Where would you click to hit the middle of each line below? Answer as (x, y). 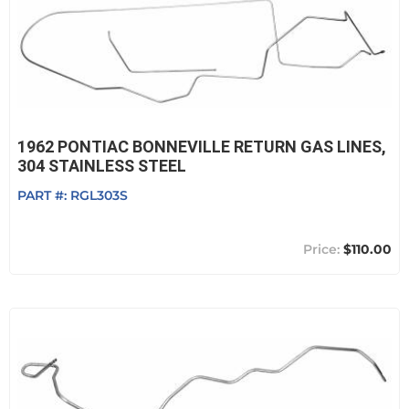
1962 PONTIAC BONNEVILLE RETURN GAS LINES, (202, 147)
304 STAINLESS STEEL (102, 166)
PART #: (44, 195)
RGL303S (99, 195)
